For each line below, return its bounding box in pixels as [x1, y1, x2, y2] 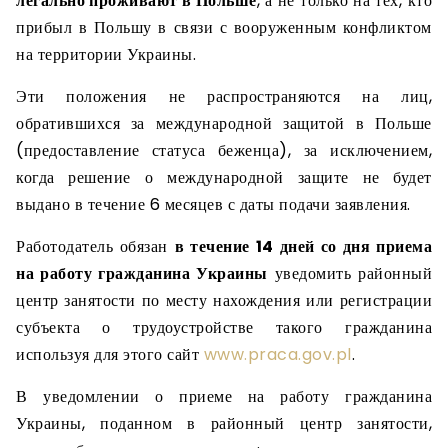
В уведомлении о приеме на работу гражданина [16, 385, 432, 408]
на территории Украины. [16, 43, 196, 66]
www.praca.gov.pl [203, 343, 352, 366]
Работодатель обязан [16, 235, 175, 258]
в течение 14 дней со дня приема [174, 235, 432, 258]
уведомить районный [267, 262, 432, 285]
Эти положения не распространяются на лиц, [16, 85, 432, 108]
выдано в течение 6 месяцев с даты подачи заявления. [16, 193, 411, 216]
